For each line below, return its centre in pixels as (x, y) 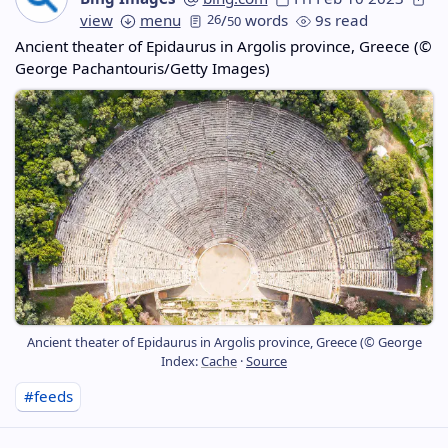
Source (266, 360)
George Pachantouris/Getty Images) (143, 67)
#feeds (48, 396)
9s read (342, 19)
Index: (181, 360)
